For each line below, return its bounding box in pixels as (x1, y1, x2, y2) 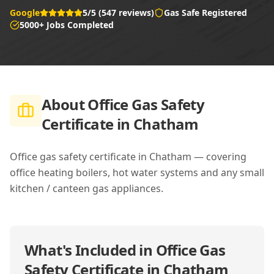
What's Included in (24, 240, 156, 260)
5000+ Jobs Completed (20, 19, 114, 31)
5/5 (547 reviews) (83, 7, 154, 18)
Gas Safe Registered (164, 7, 247, 18)
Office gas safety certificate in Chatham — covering (10, 150, 246, 163)
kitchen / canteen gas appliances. (10, 182, 163, 195)
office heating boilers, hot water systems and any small (10, 166, 264, 179)
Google (10, 7, 40, 18)
